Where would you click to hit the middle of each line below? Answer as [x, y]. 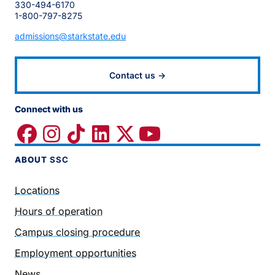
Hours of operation [59, 211]
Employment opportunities [76, 253]
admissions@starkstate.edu [70, 36]
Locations [37, 191]
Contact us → [137, 76]
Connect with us [49, 109]
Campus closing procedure [77, 232]
